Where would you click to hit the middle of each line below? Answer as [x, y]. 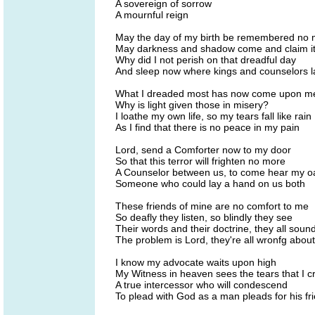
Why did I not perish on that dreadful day [206, 60]
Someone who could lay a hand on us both [210, 184]
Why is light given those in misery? [192, 105]
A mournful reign [152, 15]
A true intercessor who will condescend [201, 285]
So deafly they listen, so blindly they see [204, 217]
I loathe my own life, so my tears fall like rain [213, 116]
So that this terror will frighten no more [200, 161]
